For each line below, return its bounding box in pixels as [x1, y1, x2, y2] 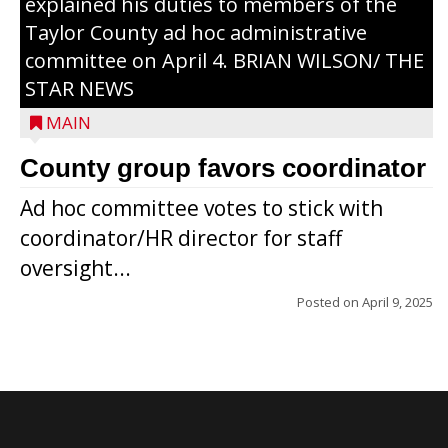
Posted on [297, 292, 362, 311]
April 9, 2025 [362, 292, 433, 311]
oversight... [20, 253, 131, 282]
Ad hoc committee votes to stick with [20, 193, 383, 222]
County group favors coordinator [20, 152, 426, 183]
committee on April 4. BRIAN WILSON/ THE [25, 46, 424, 74]
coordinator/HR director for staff [20, 223, 342, 252]
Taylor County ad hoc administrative [25, 18, 367, 46]
